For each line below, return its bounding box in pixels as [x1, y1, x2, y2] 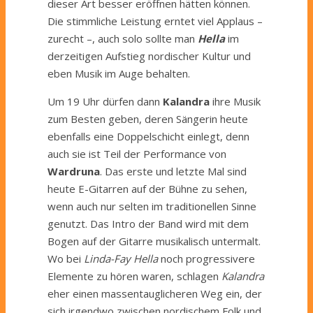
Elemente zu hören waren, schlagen [48, 268, 221, 283]
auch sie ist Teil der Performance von [48, 146, 226, 161]
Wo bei [48, 251, 84, 265]
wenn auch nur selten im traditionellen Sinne [48, 198, 256, 213]
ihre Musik [210, 94, 261, 108]
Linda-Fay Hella [84, 251, 158, 265]
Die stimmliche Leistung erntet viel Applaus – [48, 13, 263, 28]
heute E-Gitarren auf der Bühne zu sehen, [48, 181, 247, 196]
